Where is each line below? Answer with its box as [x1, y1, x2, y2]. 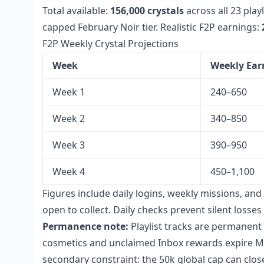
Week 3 [52, 138, 85, 151]
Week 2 [52, 112, 85, 125]
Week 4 [52, 165, 85, 178]
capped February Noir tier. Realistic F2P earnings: [42, 21, 262, 34]
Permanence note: [42, 220, 128, 233]
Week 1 [52, 85, 85, 98]
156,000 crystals [110, 4, 184, 17]
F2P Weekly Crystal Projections [42, 37, 179, 50]
